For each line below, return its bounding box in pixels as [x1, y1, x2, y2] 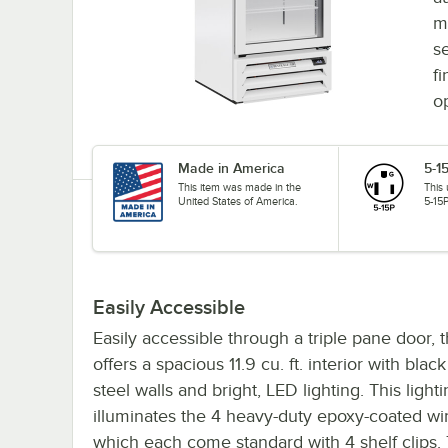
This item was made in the [178, 180, 302, 193]
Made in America [178, 159, 286, 176]
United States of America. [178, 194, 299, 207]
